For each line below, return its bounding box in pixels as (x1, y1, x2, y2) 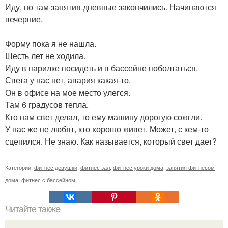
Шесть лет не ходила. (5, 50, 85, 62)
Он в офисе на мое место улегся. (5, 87, 130, 98)
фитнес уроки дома (113, 163, 163, 172)
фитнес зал (80, 163, 110, 172)
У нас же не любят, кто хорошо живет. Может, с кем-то (5, 123, 209, 135)
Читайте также (5, 204, 60, 214)
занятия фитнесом (166, 163, 215, 172)
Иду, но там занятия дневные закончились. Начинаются (5, 1, 216, 13)
